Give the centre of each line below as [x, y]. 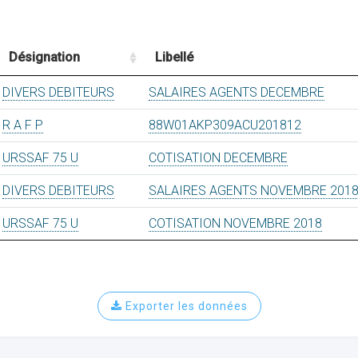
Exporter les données [185, 306]
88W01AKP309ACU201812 [225, 125]
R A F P [23, 125]
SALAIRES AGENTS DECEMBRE [237, 92]
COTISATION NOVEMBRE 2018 [235, 223]
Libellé [174, 57]
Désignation [44, 57]
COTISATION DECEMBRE [218, 158]
